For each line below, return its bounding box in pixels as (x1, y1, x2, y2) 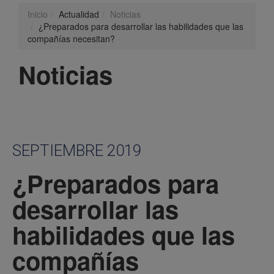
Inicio (28, 8, 48, 21)
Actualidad (59, 8, 99, 21)
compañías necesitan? (28, 32, 115, 45)
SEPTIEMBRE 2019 (12, 141, 141, 160)
